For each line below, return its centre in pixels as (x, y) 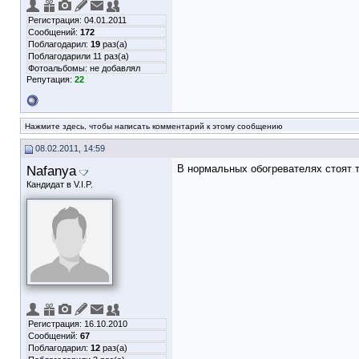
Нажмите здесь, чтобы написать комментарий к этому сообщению (154, 126)
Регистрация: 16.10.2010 (78, 324)
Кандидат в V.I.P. (60, 184)
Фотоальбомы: (59, 68)
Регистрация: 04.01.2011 (77, 20)
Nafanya (51, 171)
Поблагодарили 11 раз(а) (79, 56)
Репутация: (50, 79)
